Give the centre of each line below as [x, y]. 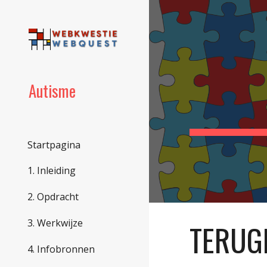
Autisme [52, 91]
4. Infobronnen [61, 249]
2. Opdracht [53, 197]
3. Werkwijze [55, 223]
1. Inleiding [52, 171]
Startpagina [54, 145]
